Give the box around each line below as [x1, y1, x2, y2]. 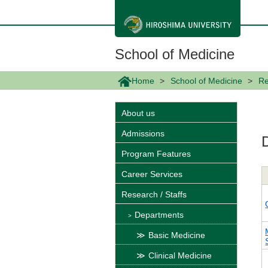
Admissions [121, 129, 165, 139]
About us [121, 108, 155, 118]
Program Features [121, 149, 191, 159]
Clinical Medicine [148, 251, 212, 261]
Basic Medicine [148, 230, 205, 240]
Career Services [121, 169, 182, 179]
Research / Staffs [121, 190, 187, 200]
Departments [135, 210, 184, 220]
